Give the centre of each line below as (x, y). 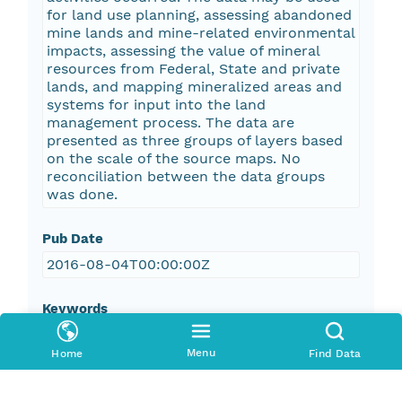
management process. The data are (170, 123)
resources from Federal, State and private (193, 69)
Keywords (74, 309)
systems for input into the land (156, 105)
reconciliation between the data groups (185, 177)
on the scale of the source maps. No (173, 159)
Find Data (335, 354)
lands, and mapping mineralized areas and (194, 87)
